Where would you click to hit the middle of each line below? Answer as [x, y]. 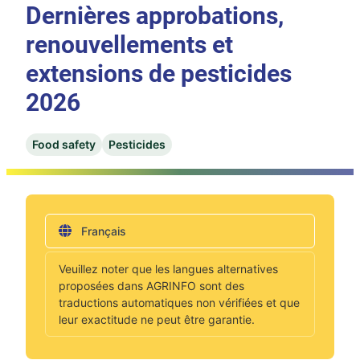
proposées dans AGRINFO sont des [151, 285]
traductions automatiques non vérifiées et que [179, 302]
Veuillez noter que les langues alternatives [168, 268]
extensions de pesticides [159, 73]
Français [104, 231]
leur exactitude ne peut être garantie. [157, 319]
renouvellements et [129, 44]
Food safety [64, 144]
